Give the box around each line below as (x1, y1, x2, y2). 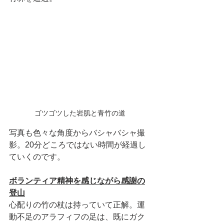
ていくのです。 (9, 152, 65, 161)
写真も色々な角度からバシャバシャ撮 (9, 128, 145, 137)
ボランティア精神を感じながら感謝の (9, 176, 145, 185)
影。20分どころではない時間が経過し (9, 140, 146, 149)
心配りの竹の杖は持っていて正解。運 (9, 200, 145, 209)
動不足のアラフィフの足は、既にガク (9, 212, 145, 221)
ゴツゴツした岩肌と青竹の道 (34, 109, 125, 117)
